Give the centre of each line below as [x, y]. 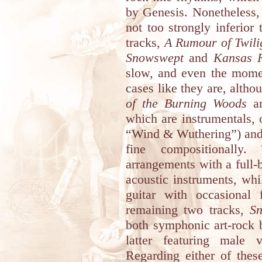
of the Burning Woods [186, 103]
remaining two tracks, [188, 210]
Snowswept [155, 58]
